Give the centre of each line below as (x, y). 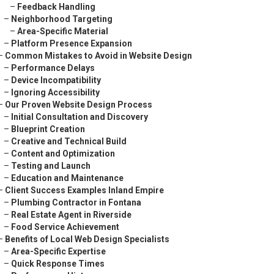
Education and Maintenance (67, 178)
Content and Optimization (63, 154)
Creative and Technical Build (69, 141)
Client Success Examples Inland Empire (84, 190)
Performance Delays (53, 68)
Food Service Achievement (65, 227)
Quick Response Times (58, 264)
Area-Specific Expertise (58, 251)
